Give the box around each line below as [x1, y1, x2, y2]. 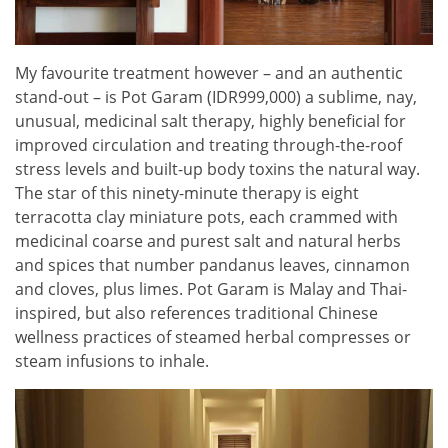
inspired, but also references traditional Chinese [15, 302, 378, 325]
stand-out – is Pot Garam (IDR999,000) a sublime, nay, [15, 86, 417, 109]
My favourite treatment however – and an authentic [15, 62, 403, 85]
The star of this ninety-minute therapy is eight [15, 182, 359, 205]
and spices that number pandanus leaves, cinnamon [15, 254, 410, 277]
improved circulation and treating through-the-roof [15, 134, 402, 157]
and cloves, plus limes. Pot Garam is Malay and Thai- [15, 278, 407, 301]
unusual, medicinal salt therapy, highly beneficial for [15, 110, 406, 133]
